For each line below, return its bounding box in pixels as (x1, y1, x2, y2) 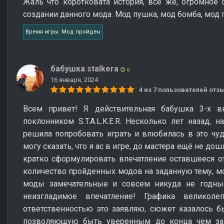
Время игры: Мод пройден (25, 28, 100, 35)
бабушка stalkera (50, 63, 118, 73)
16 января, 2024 (50, 75, 98, 83)
